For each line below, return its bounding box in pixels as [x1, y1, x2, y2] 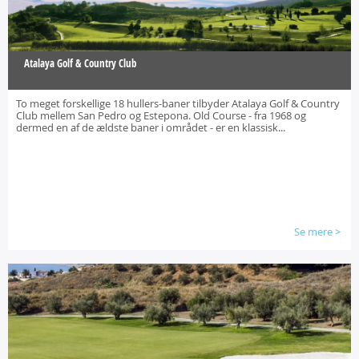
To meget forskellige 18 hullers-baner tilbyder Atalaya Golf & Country [16, 96, 340, 111]
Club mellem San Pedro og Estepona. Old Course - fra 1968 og [16, 108, 306, 123]
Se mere [294, 224, 333, 239]
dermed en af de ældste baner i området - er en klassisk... [16, 120, 285, 135]
